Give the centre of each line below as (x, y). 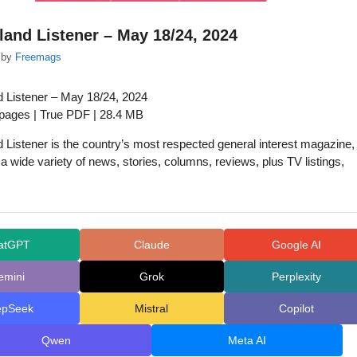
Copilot (296, 308)
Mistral (152, 308)
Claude (151, 244)
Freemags (38, 57)
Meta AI (247, 340)
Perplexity (296, 276)
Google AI (296, 244)
